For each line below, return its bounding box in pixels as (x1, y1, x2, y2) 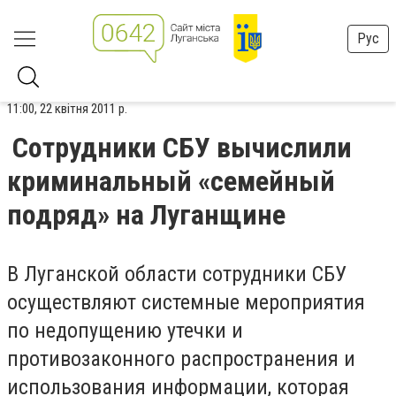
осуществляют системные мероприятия (7, 290, 365, 315)
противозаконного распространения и (7, 346, 355, 371)
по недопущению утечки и (7, 318, 243, 343)
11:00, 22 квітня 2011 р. (7, 101, 127, 117)
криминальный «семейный (7, 164, 335, 198)
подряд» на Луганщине (7, 198, 286, 232)
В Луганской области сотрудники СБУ (7, 262, 346, 286)
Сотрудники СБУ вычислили (12, 131, 352, 164)
